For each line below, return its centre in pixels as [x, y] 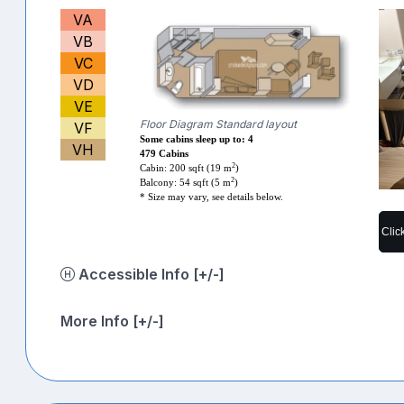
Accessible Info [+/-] [209, 274]
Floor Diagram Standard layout [219, 124]
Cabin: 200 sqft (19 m [186, 169]
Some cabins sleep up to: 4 [197, 140]
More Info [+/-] [112, 321]
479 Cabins [165, 154]
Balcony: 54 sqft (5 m [186, 183]
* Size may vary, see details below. [212, 197]
